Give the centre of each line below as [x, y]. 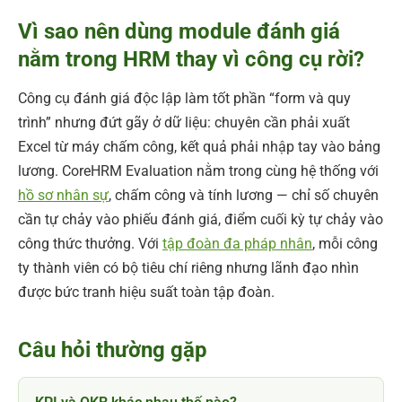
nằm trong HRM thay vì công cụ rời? [191, 59]
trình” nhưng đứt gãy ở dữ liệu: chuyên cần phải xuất [184, 122]
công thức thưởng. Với [90, 243]
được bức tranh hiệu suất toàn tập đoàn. [146, 292]
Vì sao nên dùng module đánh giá [179, 31]
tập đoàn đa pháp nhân [237, 243]
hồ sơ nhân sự [63, 195]
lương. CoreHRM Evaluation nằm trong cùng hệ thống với [198, 170]
